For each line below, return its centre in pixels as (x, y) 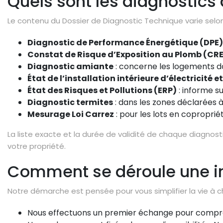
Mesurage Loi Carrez (71, 114)
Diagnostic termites (70, 102)
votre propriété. (37, 146)
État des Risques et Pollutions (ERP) (102, 90)
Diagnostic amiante (70, 66)
